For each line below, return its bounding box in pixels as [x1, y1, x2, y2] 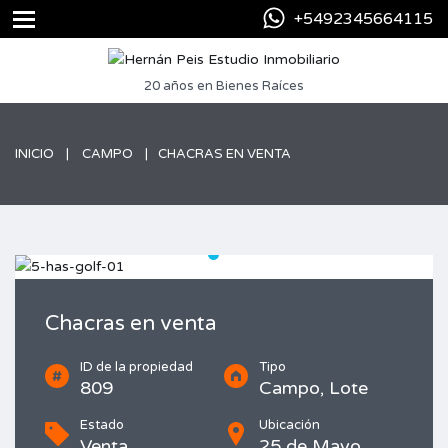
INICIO [15, 146, 54, 162]
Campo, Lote [259, 377, 368, 399]
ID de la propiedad [80, 359, 193, 375]
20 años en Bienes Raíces [144, 78, 304, 95]
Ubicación [259, 417, 320, 433]
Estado [80, 417, 124, 433]
